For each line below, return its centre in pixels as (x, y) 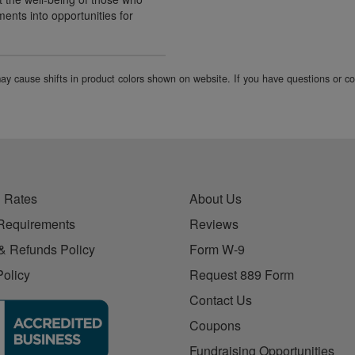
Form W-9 (217, 249)
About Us (215, 198)
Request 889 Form (241, 274)
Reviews (214, 223)
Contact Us (220, 300)
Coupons (215, 325)
